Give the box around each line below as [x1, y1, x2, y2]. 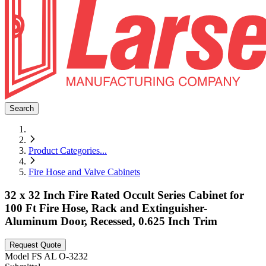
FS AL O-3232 [31, 251, 88, 262]
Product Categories [28, 145, 100, 156]
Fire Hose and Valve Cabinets [28, 167, 140, 177]
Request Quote [9, 240, 61, 250]
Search [9, 104, 34, 113]
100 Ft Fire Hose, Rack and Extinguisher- [5, 201, 207, 214]
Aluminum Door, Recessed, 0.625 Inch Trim [5, 214, 217, 227]
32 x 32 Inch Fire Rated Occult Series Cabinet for [5, 188, 244, 201]
